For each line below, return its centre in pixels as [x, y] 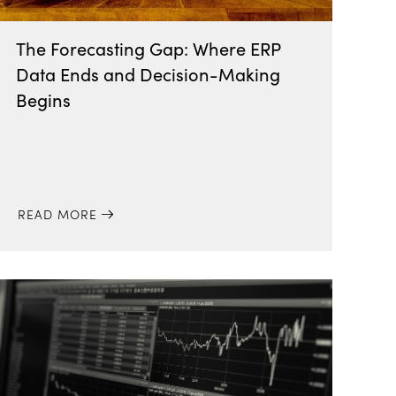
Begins [44, 99]
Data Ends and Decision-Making [148, 74]
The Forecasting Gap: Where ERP [148, 48]
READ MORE [57, 214]
